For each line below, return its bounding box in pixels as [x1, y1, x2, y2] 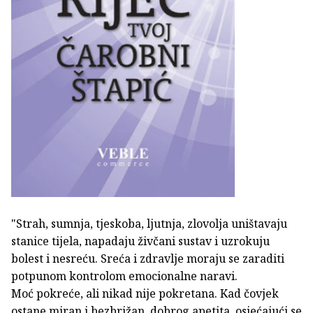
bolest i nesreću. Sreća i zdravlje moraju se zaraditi [11, 250, 284, 266]
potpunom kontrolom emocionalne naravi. [11, 268, 238, 284]
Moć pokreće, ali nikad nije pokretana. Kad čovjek [11, 285, 279, 301]
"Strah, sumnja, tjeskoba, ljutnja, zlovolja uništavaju [11, 215, 287, 231]
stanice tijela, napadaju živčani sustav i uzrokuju [11, 233, 270, 249]
